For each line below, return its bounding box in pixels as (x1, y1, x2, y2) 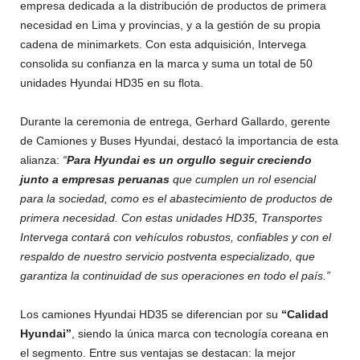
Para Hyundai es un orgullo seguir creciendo (67, 153, 312, 167)
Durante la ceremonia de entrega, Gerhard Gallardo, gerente (20, 115, 330, 129)
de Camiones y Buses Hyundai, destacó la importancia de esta (20, 134, 338, 148)
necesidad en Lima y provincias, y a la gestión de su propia (20, 18, 321, 32)
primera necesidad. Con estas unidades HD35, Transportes (20, 211, 322, 225)
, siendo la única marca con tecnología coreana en (72, 327, 329, 341)
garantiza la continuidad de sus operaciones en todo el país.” (20, 269, 330, 283)
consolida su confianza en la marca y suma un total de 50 (20, 57, 313, 71)
